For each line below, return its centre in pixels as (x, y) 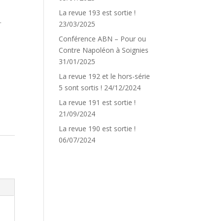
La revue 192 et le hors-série (105, 76)
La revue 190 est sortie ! (97, 129)
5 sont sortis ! (81, 88)
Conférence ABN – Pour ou (103, 39)
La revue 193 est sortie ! (97, 13)
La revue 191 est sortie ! (97, 102)
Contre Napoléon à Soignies (104, 50)
